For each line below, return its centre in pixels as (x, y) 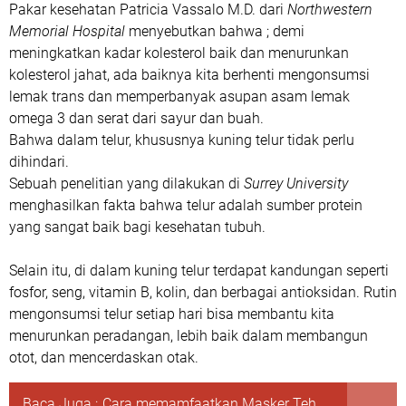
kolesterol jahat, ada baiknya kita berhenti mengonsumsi (189, 75)
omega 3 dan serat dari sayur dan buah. (138, 118)
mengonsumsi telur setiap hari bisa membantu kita (172, 314)
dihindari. (39, 162)
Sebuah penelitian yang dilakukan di (126, 184)
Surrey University (296, 184)
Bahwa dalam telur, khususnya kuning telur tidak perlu (182, 140)
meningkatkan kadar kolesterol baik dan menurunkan (179, 53)
